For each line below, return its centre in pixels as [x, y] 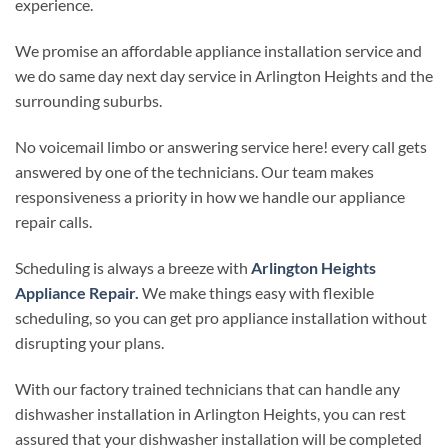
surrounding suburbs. [88, 101]
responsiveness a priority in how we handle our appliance [210, 197]
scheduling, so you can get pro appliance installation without [221, 317]
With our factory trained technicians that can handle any [207, 388]
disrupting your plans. [89, 342]
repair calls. [53, 222]
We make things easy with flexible [256, 292]
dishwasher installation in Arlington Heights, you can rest [210, 413]
